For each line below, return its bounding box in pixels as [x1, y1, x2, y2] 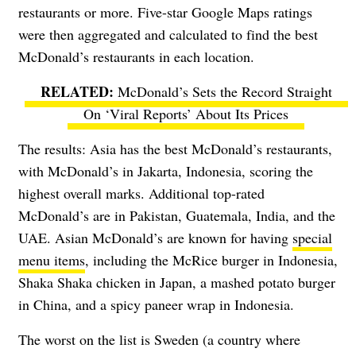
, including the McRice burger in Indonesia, [85, 250, 338, 269]
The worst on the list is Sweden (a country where [18, 329, 300, 349]
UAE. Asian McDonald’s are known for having [18, 227, 292, 247]
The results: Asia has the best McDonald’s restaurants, [18, 138, 332, 158]
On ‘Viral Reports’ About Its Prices [83, 103, 288, 123]
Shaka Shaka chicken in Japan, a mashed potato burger [18, 272, 335, 292]
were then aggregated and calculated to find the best [18, 24, 318, 44]
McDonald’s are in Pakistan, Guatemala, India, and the [18, 205, 335, 225]
